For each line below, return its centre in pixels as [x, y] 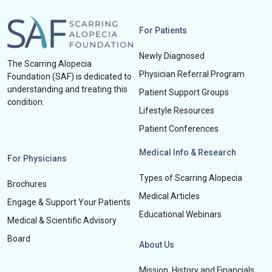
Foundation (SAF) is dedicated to [70, 76]
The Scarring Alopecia [49, 63]
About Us [156, 245]
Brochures [27, 184]
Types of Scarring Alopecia [190, 178]
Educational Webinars [180, 215]
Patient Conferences [178, 129]
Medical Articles [169, 196]
